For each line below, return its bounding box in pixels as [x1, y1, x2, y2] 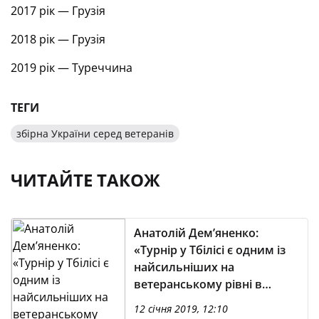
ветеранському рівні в [134, 276, 262, 292]
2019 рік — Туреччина [11, 60, 132, 75]
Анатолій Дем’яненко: [134, 225, 258, 241]
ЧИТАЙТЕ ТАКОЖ [11, 168, 160, 192]
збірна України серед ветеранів [16, 127, 174, 140]
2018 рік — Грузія [11, 31, 105, 47]
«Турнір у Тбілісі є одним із [134, 242, 286, 258]
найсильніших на [134, 259, 234, 275]
